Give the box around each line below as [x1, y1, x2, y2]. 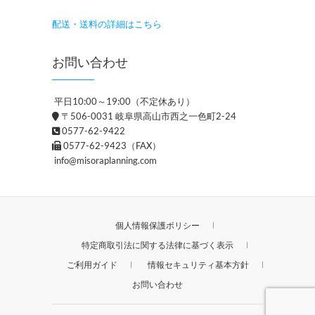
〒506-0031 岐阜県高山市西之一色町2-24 [59, 110, 236, 122]
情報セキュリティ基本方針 [147, 259, 249, 270]
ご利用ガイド [66, 259, 117, 270]
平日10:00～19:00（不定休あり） [52, 95, 195, 107]
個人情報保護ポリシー [115, 219, 200, 231]
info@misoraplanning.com [52, 154, 157, 166]
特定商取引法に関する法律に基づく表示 [82, 239, 233, 250]
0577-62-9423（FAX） [61, 139, 161, 151]
